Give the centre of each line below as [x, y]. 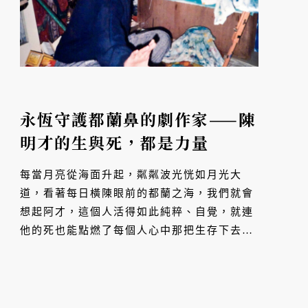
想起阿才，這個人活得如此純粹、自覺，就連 [137, 212]
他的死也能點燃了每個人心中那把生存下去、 [137, 231]
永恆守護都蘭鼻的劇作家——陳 [138, 120]
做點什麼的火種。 [67, 249]
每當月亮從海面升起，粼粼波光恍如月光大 [131, 175]
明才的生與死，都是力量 [115, 143]
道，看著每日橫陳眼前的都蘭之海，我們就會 [137, 194]
